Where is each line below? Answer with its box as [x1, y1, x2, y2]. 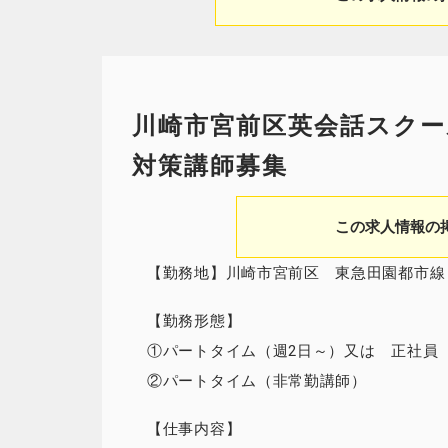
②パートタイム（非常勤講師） [147, 372, 367, 390]
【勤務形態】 [147, 312, 242, 330]
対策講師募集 [132, 152, 288, 180]
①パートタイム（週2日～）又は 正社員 [147, 342, 439, 360]
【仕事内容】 [147, 420, 242, 438]
